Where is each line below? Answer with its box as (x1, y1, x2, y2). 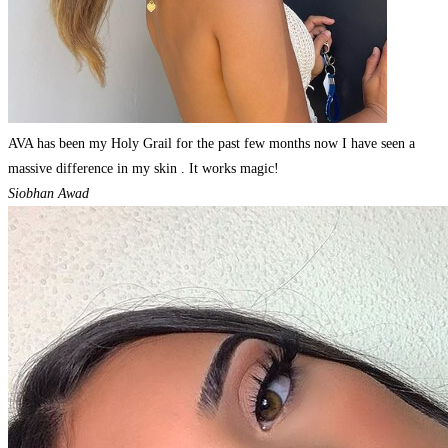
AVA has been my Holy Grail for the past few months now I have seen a (8, 136, 415, 152)
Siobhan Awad (8, 186, 89, 202)
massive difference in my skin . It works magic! (8, 161, 279, 177)
